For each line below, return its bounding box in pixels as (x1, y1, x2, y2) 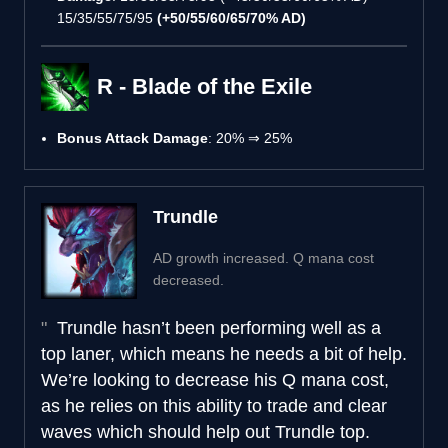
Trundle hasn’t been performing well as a (52, 317, 381, 338)
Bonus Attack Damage (57, 129, 208, 146)
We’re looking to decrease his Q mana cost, (41, 369, 389, 390)
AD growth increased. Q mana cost (153, 249, 374, 266)
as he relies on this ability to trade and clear (41, 395, 387, 416)
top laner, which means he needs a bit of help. (41, 343, 407, 364)
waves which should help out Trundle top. (41, 421, 370, 442)
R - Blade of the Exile (97, 73, 312, 99)
